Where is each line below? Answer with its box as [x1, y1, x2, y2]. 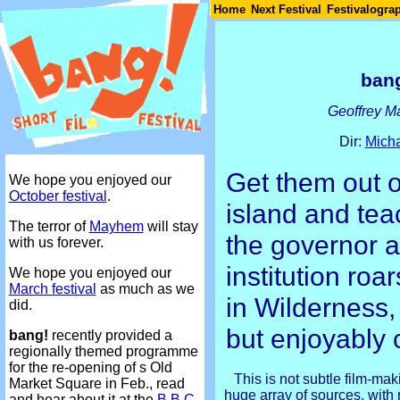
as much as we [96, 280, 195, 296]
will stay [143, 218, 198, 234]
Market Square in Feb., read [8, 375, 185, 391]
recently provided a [47, 327, 172, 343]
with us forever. [8, 234, 104, 250]
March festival [8, 280, 96, 296]
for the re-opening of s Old [8, 359, 172, 375]
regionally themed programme [8, 343, 198, 359]
